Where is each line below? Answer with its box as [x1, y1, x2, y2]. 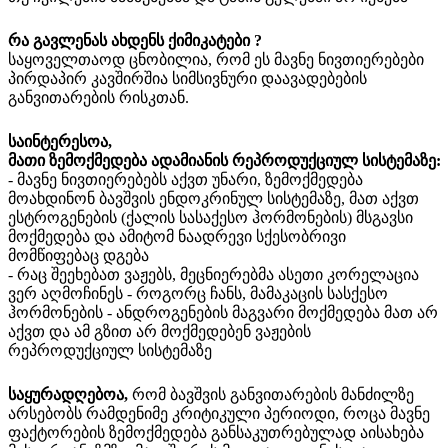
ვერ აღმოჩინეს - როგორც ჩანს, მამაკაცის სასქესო [8, 284, 388, 302]
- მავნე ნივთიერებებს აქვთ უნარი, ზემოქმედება [8, 170, 363, 188]
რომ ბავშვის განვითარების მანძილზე [128, 385, 414, 403]
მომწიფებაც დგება [8, 246, 149, 264]
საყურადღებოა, [8, 385, 128, 403]
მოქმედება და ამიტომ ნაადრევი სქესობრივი [8, 227, 346, 245]
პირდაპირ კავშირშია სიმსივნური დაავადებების [8, 69, 367, 87]
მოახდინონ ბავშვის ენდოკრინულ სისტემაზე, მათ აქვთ [8, 189, 419, 207]
